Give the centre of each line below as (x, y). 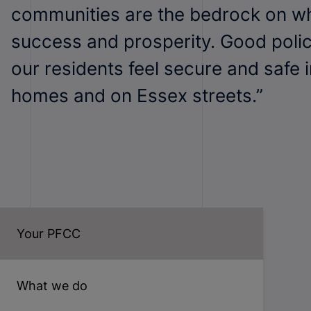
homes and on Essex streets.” (137, 95)
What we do (52, 286)
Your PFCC (49, 234)
